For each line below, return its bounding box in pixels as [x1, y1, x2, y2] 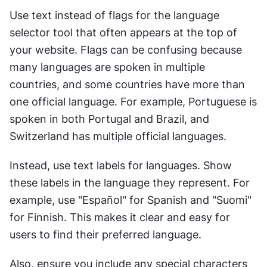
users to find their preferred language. [10, 228, 201, 241]
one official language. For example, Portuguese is [10, 95, 257, 108]
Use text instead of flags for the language [10, 9, 219, 22]
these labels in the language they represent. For [10, 176, 250, 190]
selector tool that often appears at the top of [10, 26, 237, 39]
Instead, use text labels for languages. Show [10, 159, 232, 172]
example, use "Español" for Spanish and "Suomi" [10, 194, 252, 207]
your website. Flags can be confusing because [10, 44, 242, 57]
